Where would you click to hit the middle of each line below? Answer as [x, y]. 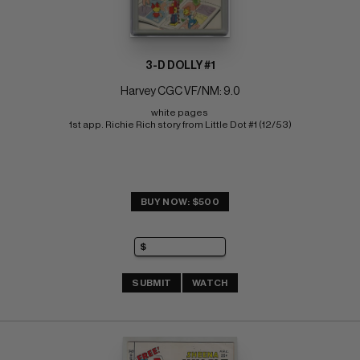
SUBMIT [152, 282]
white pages [180, 112]
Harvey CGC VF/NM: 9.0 [180, 91]
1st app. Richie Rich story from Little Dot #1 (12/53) [180, 124]
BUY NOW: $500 [180, 201]
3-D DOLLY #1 [180, 65]
